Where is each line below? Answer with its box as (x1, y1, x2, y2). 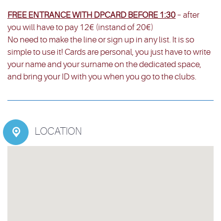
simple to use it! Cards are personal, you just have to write (7, 47, 211, 57)
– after (176, 10, 199, 20)
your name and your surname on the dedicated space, (7, 60, 201, 70)
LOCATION (35, 125, 82, 138)
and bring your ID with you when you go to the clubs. (7, 72, 196, 82)
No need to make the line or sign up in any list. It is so (7, 35, 194, 45)
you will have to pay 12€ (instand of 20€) (7, 23, 153, 33)
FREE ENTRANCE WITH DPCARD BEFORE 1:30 (7, 10, 176, 20)
